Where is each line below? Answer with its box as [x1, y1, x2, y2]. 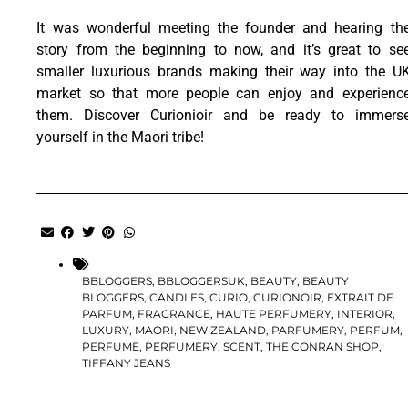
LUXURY [82, 323, 130, 338]
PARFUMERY [271, 323, 345, 338]
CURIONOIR [253, 291, 322, 305]
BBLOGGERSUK [158, 274, 246, 289]
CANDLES [149, 291, 205, 305]
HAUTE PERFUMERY [216, 307, 332, 321]
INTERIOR [337, 307, 393, 321]
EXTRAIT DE [327, 291, 394, 305]
